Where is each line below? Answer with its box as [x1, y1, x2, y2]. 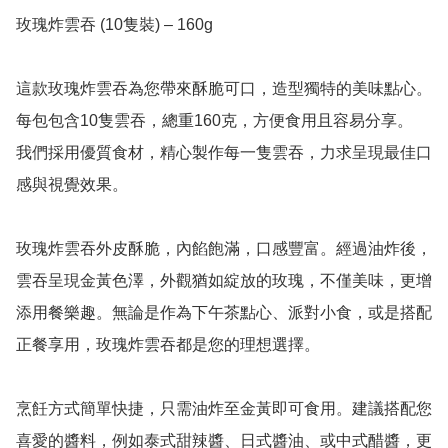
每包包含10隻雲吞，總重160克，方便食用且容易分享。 [16, 112, 413, 130]
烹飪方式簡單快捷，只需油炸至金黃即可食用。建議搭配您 [16, 400, 432, 418]
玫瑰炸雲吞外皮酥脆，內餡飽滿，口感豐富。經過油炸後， [16, 240, 432, 258]
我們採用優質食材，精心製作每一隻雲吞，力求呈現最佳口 [16, 144, 432, 162]
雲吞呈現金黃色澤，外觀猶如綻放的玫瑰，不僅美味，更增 [16, 272, 432, 290]
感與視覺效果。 [16, 176, 128, 194]
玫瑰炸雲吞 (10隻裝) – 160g [16, 16, 213, 34]
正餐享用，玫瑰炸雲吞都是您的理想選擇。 [16, 336, 320, 354]
